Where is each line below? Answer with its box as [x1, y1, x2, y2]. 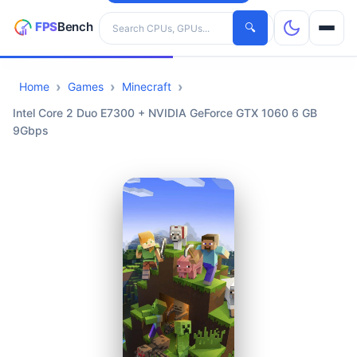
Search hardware [98, 12, 188, 26]
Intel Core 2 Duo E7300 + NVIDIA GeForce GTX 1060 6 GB [13, 106, 317, 120]
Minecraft [122, 80, 171, 93]
